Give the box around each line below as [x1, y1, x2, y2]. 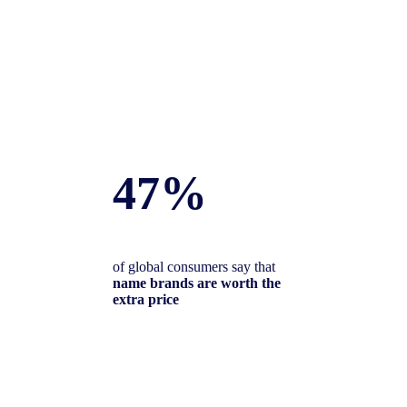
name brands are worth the [113, 275, 281, 291]
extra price [113, 292, 179, 307]
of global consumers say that [113, 259, 275, 274]
